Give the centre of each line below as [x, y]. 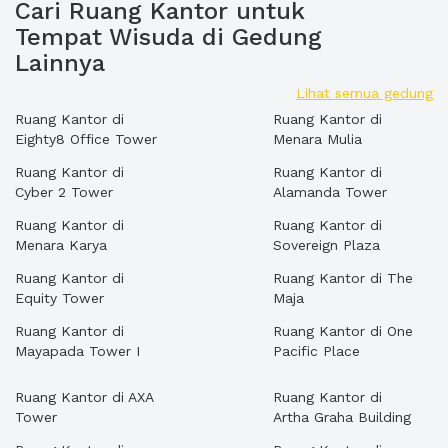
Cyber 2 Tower [64, 192]
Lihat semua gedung [364, 93]
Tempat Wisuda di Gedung [168, 37]
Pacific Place [316, 351]
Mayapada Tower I [77, 351]
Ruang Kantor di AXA [84, 397]
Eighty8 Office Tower [86, 139]
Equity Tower [59, 298]
